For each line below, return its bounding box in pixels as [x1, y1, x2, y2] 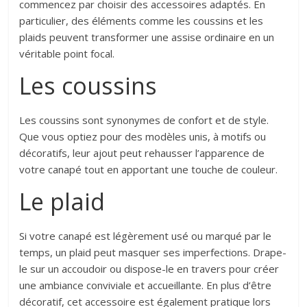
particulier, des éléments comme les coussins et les [19, 14, 264, 28]
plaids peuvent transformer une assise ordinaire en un [19, 30, 275, 45]
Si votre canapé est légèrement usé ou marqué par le [19, 229, 272, 243]
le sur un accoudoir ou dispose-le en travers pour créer [19, 262, 280, 276]
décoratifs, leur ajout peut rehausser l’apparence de [19, 146, 265, 160]
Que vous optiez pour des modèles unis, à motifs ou [19, 130, 267, 144]
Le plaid [19, 186, 112, 218]
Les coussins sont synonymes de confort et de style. [19, 113, 269, 127]
